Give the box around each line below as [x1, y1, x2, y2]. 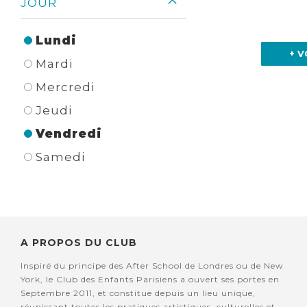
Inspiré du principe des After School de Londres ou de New [21, 260, 284, 271]
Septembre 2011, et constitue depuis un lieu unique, [21, 288, 256, 299]
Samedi [36, 150, 85, 164]
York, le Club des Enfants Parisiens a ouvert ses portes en [21, 274, 280, 285]
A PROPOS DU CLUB [21, 236, 137, 249]
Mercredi [36, 80, 95, 95]
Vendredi [36, 127, 102, 141]
